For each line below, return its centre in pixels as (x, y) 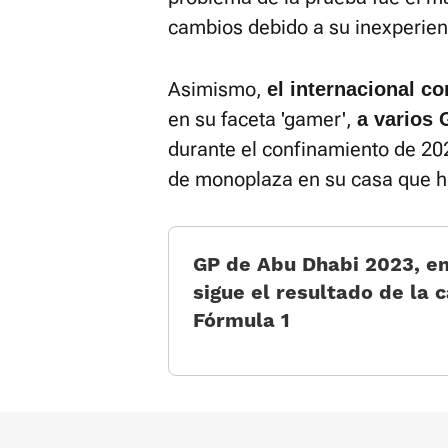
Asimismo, (217, 88)
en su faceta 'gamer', (262, 118)
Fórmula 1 (241, 319)
